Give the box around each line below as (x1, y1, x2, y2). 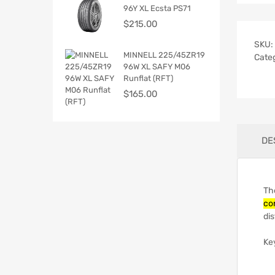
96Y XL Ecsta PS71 (123, 3, 191, 13)
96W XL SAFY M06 (123, 61, 190, 71)
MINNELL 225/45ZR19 (123, 50, 205, 60)
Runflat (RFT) (123, 73, 173, 83)
